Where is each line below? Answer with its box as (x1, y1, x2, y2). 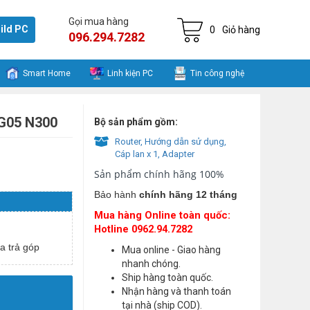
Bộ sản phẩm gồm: (94, 116, 178, 127)
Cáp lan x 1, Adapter (115, 149, 194, 159)
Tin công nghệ (190, 68, 244, 78)
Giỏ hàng (222, 24, 260, 35)
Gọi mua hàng (68, 15, 129, 27)
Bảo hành (94, 189, 139, 200)
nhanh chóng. (122, 258, 181, 269)
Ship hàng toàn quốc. (122, 272, 213, 283)
